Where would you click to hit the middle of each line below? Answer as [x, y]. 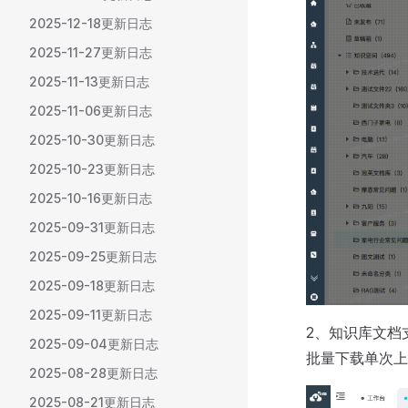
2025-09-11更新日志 [91, 315]
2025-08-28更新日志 [93, 373]
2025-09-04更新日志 [94, 344]
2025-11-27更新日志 [91, 52]
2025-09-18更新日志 [92, 286]
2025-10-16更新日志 [91, 198]
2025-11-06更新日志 [91, 111]
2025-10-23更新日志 [92, 169]
